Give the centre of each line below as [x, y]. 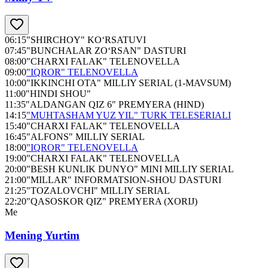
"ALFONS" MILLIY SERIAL [86, 137]
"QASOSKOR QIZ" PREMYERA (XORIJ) [112, 202]
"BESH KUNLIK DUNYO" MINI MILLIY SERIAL [130, 169]
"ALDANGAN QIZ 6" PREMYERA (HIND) [115, 105]
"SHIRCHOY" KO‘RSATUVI [86, 40]
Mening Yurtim [42, 236]
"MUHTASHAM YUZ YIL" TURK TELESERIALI [129, 115]
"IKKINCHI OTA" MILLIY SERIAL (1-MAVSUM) [129, 83]
